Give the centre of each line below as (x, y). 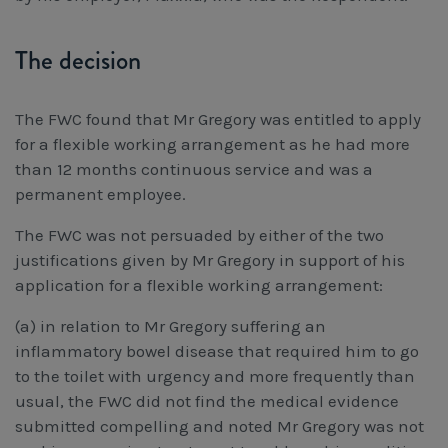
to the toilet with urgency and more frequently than (215, 375)
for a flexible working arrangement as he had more (212, 143)
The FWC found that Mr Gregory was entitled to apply (218, 118)
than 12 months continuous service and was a (194, 168)
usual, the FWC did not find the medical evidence (207, 400)
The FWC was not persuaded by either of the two (199, 234)
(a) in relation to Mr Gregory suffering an (170, 325)
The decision (78, 59)
